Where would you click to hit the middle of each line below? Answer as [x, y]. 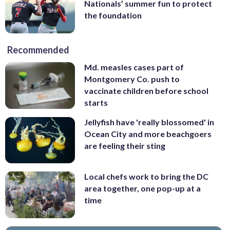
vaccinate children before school [146, 91]
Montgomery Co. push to [132, 79]
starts [96, 103]
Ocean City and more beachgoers [148, 133]
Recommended [38, 50]
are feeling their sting [125, 145]
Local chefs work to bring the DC [146, 177]
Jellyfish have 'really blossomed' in [149, 122]
